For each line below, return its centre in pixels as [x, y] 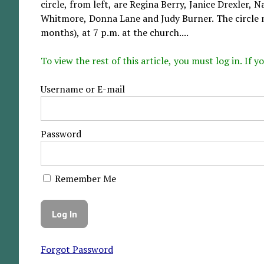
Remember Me [84, 179]
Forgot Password [77, 250]
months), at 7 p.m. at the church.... [114, 33]
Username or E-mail [82, 89]
